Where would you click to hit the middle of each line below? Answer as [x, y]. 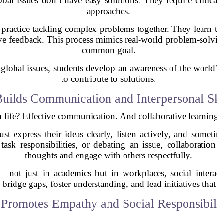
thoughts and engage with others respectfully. [108, 155]
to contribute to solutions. [108, 78]
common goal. [108, 50]
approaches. [108, 11]
